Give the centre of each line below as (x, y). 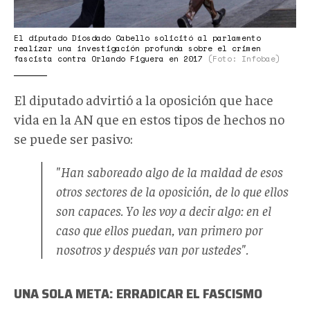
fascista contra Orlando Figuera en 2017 (111, 59)
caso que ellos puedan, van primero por (159, 230)
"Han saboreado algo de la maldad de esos (170, 172)
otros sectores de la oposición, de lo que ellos (172, 191)
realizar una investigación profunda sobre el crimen (137, 49)
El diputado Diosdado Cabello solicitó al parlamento (137, 38)
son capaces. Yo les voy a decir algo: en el (164, 210)
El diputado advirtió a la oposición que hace (144, 100)
